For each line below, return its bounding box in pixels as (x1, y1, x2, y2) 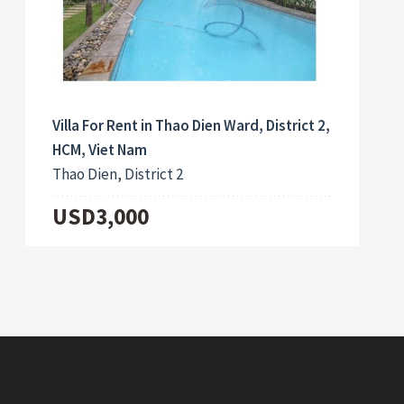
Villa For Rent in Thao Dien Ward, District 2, (52, 115, 331, 136)
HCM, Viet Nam (52, 140, 148, 161)
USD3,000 (52, 202, 150, 232)
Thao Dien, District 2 (52, 164, 184, 185)
